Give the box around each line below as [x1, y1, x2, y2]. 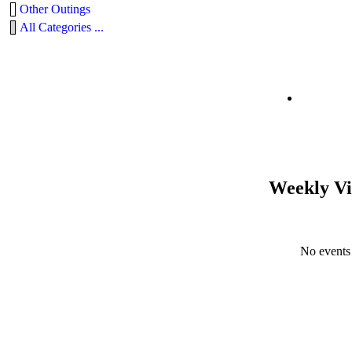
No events [300, 244, 350, 258]
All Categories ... [20, 20, 104, 35]
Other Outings [20, 2, 90, 16]
